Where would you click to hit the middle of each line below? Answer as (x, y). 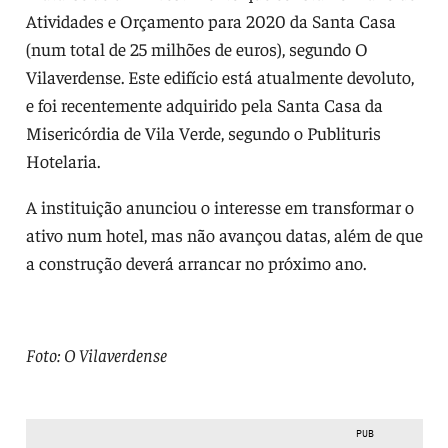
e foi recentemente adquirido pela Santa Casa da (204, 104)
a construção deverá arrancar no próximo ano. (195, 262)
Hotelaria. (62, 160)
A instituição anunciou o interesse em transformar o (219, 206)
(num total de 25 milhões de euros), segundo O (196, 48)
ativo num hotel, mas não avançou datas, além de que (224, 234)
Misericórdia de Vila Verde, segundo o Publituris (203, 132)
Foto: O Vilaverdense (96, 354)
